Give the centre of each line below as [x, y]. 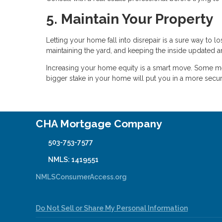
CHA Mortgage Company [99, 124]
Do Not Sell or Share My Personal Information [112, 208]
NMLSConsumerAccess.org [81, 177]
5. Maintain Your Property [130, 19]
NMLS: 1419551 [73, 160]
